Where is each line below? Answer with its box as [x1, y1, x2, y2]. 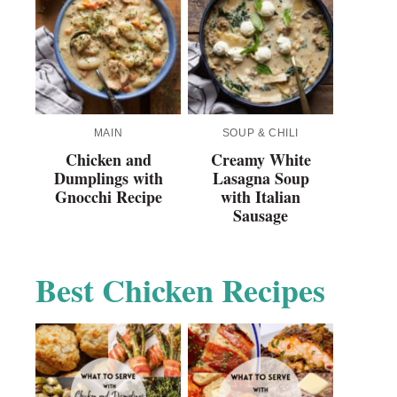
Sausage [233, 204, 288, 228]
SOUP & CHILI [222, 127, 300, 140]
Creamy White [210, 148, 311, 172]
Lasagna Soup [212, 167, 309, 191]
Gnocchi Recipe [54, 185, 162, 209]
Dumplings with [53, 167, 163, 191]
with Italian [221, 185, 300, 209]
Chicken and [65, 148, 152, 172]
